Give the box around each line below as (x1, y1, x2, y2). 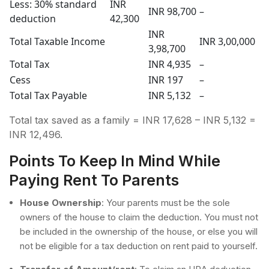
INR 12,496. (9, 128, 62, 141)
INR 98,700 (148, 4, 196, 18)
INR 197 (148, 73, 183, 86)
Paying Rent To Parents (9, 171, 179, 189)
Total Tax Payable (10, 88, 87, 102)
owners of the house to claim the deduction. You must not (20, 211, 258, 223)
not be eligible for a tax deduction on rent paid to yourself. (20, 240, 258, 252)
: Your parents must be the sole (101, 196, 230, 208)
